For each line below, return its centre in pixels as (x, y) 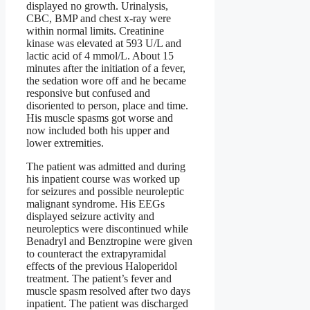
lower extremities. (65, 143)
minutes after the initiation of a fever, (106, 69)
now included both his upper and (98, 131)
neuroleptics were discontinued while (107, 229)
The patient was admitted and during (106, 167)
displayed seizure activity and (90, 217)
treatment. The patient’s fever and (99, 279)
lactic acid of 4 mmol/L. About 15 (100, 56)
